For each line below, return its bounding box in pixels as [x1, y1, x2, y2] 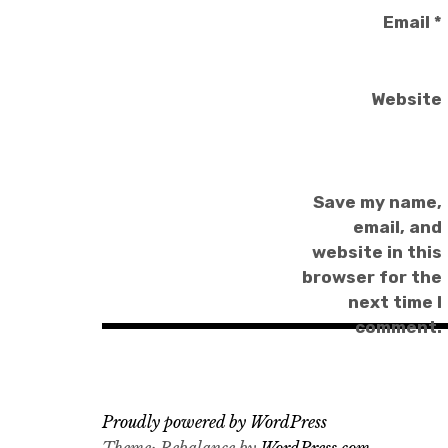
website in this [311, 241, 442, 262]
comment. [354, 316, 442, 337]
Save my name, [312, 191, 442, 212]
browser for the [301, 266, 442, 287]
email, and [352, 216, 442, 237]
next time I [347, 291, 442, 312]
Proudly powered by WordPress [102, 411, 327, 432]
